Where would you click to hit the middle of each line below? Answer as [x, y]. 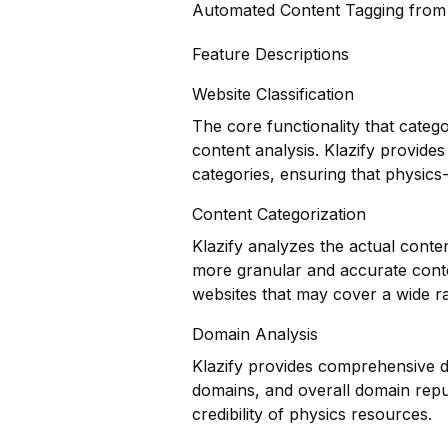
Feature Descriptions [270, 54]
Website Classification [273, 94]
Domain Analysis [255, 334]
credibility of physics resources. [312, 414]
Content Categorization [279, 214]
